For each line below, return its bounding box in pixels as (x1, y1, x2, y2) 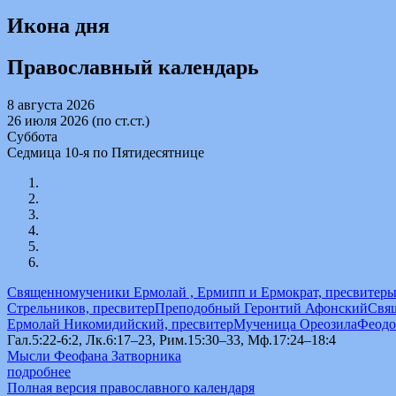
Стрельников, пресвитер (7, 301, 155, 316)
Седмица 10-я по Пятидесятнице (7, 145, 204, 161)
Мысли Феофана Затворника (7, 348, 181, 364)
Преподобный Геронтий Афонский (155, 301, 368, 316)
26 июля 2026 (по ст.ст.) (7, 113, 149, 129)
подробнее (7, 364, 71, 380)
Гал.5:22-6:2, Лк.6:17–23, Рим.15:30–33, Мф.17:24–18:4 (7, 332, 336, 348)
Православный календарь (7, 56, 259, 80)
